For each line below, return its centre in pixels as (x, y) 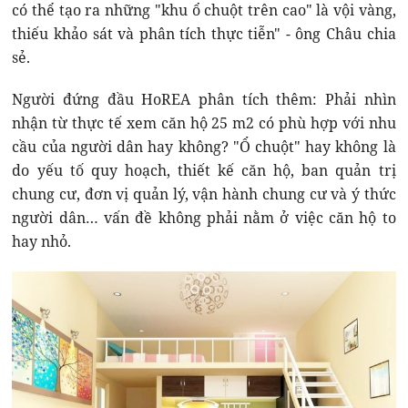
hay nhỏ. (42, 241)
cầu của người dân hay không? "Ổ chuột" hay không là (204, 146)
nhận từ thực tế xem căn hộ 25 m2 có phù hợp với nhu (204, 122)
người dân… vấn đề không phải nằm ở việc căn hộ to (204, 217)
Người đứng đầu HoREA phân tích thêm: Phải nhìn (204, 99)
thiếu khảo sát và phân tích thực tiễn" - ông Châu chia (204, 33)
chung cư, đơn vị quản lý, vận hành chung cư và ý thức (204, 194)
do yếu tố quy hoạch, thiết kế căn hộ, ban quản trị (204, 170)
